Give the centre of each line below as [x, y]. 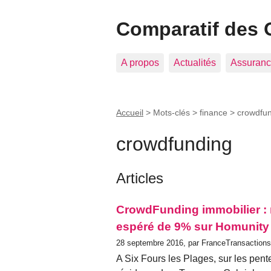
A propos [140, 63]
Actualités [195, 63]
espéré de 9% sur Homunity [193, 226]
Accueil [130, 113]
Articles [140, 178]
